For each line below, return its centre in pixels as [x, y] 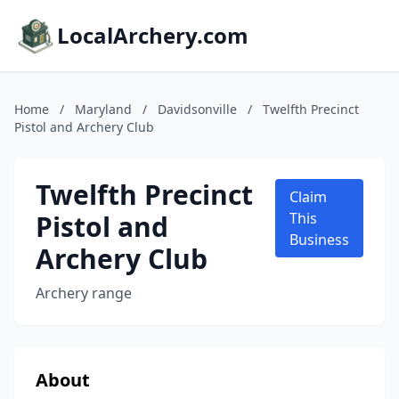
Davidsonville [197, 109]
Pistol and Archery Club [84, 127]
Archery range [84, 293]
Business [319, 240]
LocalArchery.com [153, 35]
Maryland [103, 109]
